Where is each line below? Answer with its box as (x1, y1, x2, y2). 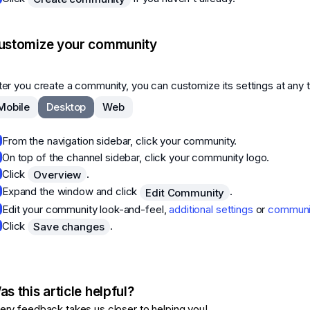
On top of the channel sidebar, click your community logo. (2, 150, 270, 164)
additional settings (169, 203, 253, 216)
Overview (33, 167, 82, 181)
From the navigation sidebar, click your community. (2, 134, 237, 147)
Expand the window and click (2, 185, 140, 199)
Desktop (46, 100, 86, 114)
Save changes (33, 220, 104, 234)
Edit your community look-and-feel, (2, 203, 170, 216)
